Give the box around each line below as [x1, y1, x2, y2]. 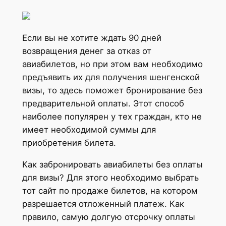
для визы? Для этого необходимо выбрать [22, 173, 199, 183]
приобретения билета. [22, 138, 116, 148]
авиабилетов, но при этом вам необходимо [22, 59, 203, 70]
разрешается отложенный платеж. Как [22, 199, 184, 209]
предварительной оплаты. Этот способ [22, 98, 184, 109]
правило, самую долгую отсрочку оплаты [22, 212, 195, 222]
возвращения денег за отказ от [22, 46, 151, 56]
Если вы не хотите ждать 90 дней [22, 33, 161, 43]
